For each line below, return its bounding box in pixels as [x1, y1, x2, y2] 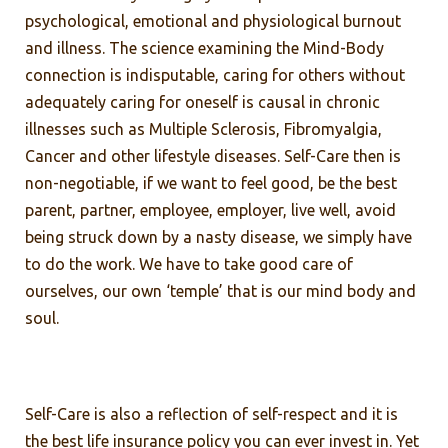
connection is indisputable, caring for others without [25, 65, 405, 84]
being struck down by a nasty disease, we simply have [25, 227, 412, 246]
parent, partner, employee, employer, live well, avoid [25, 200, 396, 219]
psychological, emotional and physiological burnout [25, 11, 401, 30]
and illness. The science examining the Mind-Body [25, 38, 384, 57]
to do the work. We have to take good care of [25, 254, 353, 273]
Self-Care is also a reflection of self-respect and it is [25, 404, 398, 423]
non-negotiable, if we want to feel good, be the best [25, 173, 397, 192]
